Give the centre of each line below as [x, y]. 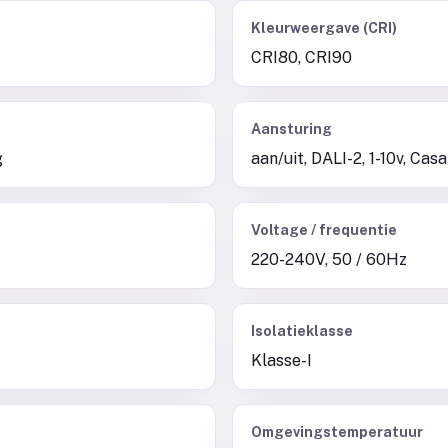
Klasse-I [281, 360]
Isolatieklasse [302, 331]
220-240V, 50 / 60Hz [329, 259]
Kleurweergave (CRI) [324, 28]
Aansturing [291, 129]
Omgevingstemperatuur [337, 432]
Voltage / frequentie [324, 230]
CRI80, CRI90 [301, 57]
